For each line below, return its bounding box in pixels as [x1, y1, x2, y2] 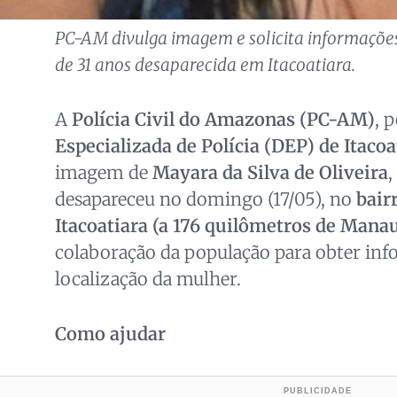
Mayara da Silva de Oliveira [152, 161, 388, 184]
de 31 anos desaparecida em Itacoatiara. [54, 54, 355, 76]
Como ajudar [54, 323, 166, 346]
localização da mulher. [54, 268, 241, 291]
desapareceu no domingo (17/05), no [54, 188, 356, 211]
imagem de [54, 161, 152, 184]
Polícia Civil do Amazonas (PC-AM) [71, 108, 375, 131]
